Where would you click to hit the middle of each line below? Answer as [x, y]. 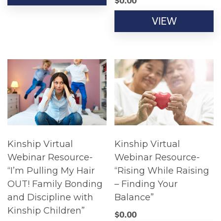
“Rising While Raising [162, 171]
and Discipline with [50, 198]
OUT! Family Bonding [55, 184]
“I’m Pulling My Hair [51, 171]
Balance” [134, 198]
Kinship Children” [46, 211]
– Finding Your [146, 184]
